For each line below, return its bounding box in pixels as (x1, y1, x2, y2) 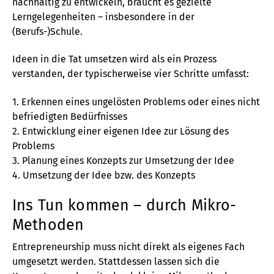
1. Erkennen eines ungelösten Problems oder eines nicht (12, 95, 260, 108)
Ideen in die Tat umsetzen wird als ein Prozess (12, 53, 217, 65)
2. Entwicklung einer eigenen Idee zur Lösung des (12, 125, 229, 137)
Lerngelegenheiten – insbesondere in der (12, 11, 194, 23)
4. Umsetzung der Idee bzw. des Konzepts (12, 169, 195, 181)
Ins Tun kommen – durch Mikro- (12, 196, 237, 215)
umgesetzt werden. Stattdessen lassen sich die (12, 255, 220, 267)
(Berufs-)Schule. (12, 26, 83, 37)
